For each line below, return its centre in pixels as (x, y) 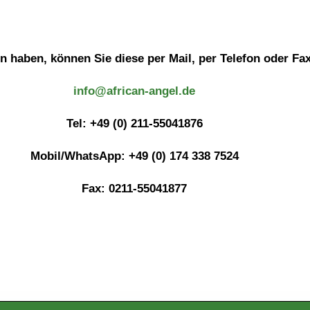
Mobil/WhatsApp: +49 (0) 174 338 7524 (134, 156)
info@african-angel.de (134, 91)
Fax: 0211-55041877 (134, 189)
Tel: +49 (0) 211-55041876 (134, 124)
